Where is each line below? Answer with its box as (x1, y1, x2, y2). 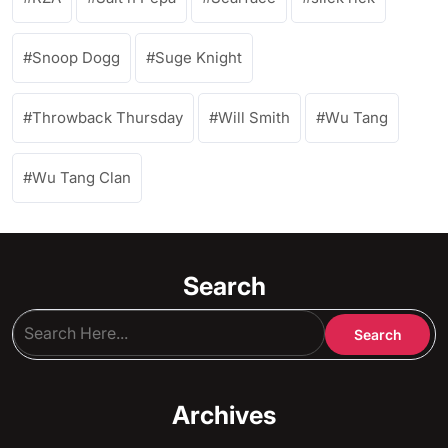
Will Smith (218, 108, 290, 128)
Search (182, 271, 266, 302)
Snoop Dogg (32, 48, 120, 68)
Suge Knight (155, 48, 242, 68)
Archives (172, 400, 276, 431)
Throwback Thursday (32, 108, 183, 128)
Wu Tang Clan (32, 168, 131, 188)
